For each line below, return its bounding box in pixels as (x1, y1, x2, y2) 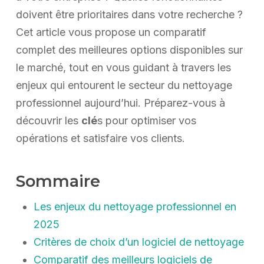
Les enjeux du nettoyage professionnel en (33, 200, 236, 213)
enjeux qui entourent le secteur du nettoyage (15, 79, 232, 92)
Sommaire (15, 171, 100, 192)
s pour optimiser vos (97, 114, 196, 127)
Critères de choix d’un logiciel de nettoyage (33, 236, 244, 249)
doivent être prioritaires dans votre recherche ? (15, 8, 243, 21)
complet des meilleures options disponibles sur (15, 44, 243, 57)
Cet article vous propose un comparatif (15, 26, 206, 39)
